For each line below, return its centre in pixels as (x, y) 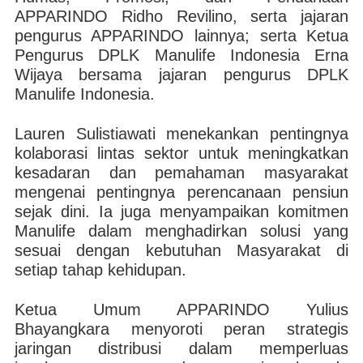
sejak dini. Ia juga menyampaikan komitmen (181, 211)
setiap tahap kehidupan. (100, 270)
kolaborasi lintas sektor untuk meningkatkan (181, 153)
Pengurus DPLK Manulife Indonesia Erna (181, 55)
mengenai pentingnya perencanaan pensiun (181, 192)
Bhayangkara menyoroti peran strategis (181, 329)
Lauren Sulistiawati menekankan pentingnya (181, 134)
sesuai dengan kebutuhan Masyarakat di (181, 250)
